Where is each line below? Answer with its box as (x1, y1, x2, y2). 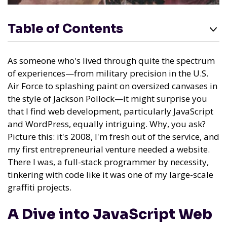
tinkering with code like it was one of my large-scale (8, 169, 213, 180)
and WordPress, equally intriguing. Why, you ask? (8, 118, 206, 130)
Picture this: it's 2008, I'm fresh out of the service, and (8, 131, 219, 142)
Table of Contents (8, 21, 123, 36)
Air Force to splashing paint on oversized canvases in (8, 80, 217, 92)
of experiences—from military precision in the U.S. (8, 67, 208, 79)
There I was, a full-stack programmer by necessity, (8, 156, 209, 168)
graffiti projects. (8, 181, 71, 193)
